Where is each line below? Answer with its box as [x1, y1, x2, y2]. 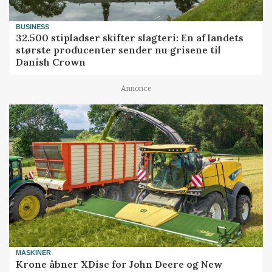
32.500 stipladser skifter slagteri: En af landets [16, 32, 244, 44]
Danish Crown [16, 56, 86, 69]
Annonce [120, 84, 152, 93]
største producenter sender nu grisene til [16, 44, 222, 56]
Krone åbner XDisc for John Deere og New [16, 257, 223, 270]
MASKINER [16, 249, 52, 257]
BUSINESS [16, 22, 50, 30]
